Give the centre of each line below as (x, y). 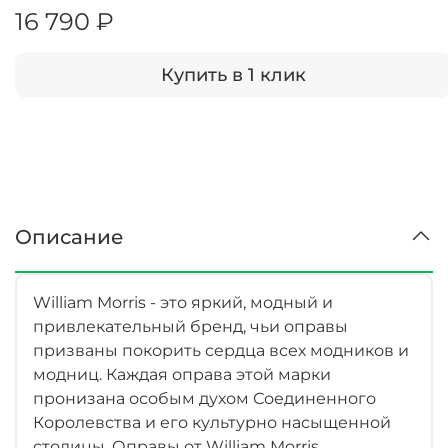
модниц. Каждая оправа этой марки (182, 375)
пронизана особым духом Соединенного (204, 399)
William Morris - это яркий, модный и (183, 303)
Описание (69, 237)
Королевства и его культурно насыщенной (212, 423)
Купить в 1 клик (233, 74)
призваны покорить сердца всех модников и (221, 351)
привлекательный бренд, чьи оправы (190, 327)
